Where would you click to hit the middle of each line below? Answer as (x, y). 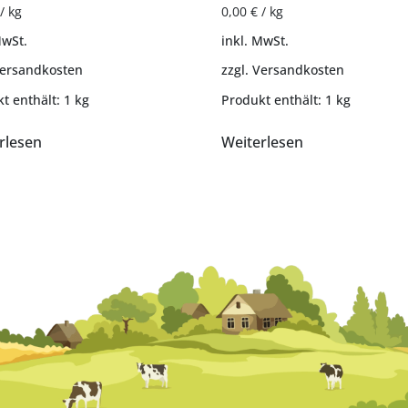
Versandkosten (298, 70)
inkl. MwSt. (255, 41)
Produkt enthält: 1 (278, 99)
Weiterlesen (262, 142)
